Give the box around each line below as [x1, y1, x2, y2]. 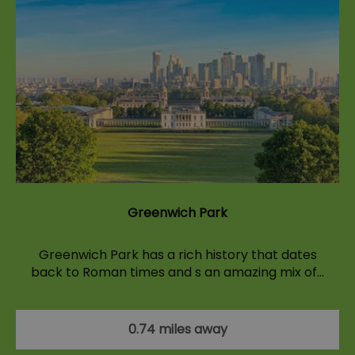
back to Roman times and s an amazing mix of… [31, 263, 324, 282]
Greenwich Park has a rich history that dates [38, 246, 317, 265]
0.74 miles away [128, 320, 227, 339]
